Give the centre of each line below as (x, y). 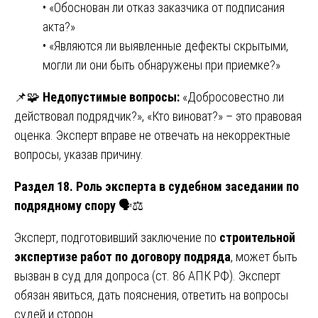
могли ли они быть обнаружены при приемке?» (161, 65)
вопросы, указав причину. (79, 154)
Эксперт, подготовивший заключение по (117, 237)
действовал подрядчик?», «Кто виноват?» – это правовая (158, 116)
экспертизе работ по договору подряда (122, 256)
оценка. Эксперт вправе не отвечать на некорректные (152, 135)
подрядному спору (65, 205)
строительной (257, 237)
